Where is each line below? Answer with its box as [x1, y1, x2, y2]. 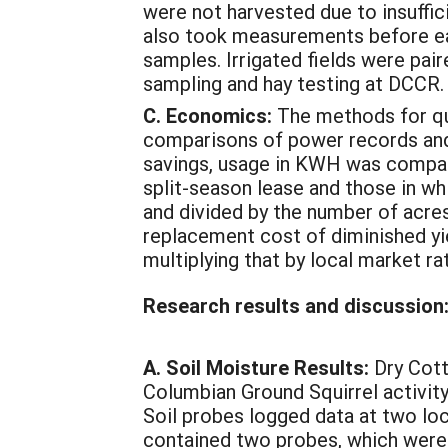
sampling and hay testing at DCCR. [143, 70, 444, 96]
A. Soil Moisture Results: [143, 354, 369, 380]
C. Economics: [143, 102, 272, 128]
